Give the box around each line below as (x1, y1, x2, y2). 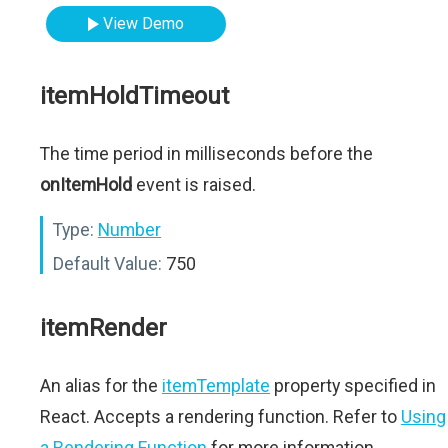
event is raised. (132, 174, 256, 195)
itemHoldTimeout (40, 82, 229, 110)
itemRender (40, 314, 167, 342)
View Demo (103, 14, 185, 33)
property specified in (270, 375, 436, 396)
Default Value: (53, 253, 162, 274)
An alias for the (40, 375, 162, 396)
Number (98, 219, 161, 240)
